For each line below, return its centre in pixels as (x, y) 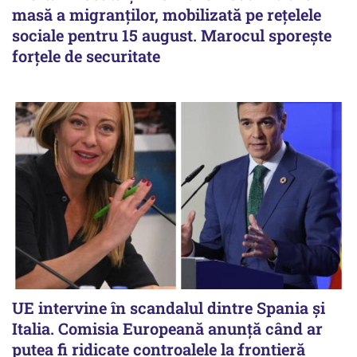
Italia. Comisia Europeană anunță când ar (167, 329)
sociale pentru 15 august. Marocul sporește (172, 35)
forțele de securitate (86, 56)
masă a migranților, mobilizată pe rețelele (167, 15)
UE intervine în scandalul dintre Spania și (169, 308)
